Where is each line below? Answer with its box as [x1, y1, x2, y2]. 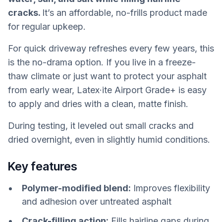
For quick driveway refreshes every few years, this [8, 43, 214, 54]
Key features [8, 159, 77, 173]
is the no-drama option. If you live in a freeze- [8, 57, 196, 68]
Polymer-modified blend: [22, 182, 131, 193]
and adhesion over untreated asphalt [22, 196, 171, 207]
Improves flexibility [131, 182, 210, 193]
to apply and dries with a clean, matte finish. [8, 99, 191, 110]
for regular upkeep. [8, 21, 86, 32]
